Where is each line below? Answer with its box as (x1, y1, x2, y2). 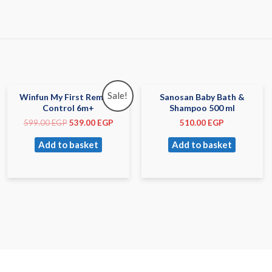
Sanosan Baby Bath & (159, 92, 245, 103)
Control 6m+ (42, 103, 95, 114)
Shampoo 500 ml (169, 103, 235, 114)
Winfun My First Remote (19, 92, 118, 103)
